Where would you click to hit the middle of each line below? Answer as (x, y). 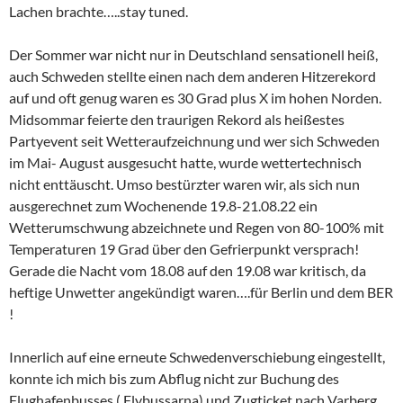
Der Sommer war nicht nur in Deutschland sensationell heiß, (193, 54)
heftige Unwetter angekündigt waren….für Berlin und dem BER (201, 292)
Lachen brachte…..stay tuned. (99, 11)
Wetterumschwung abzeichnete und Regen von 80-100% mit (197, 227)
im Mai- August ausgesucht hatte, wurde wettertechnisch (185, 162)
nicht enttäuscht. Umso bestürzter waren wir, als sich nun (184, 184)
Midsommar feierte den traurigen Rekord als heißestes (177, 119)
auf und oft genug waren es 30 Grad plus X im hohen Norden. (195, 98)
